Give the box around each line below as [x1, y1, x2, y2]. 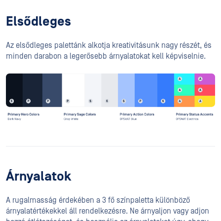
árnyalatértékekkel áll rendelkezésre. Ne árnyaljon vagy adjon [6, 206, 209, 216]
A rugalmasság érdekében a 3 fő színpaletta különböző [6, 195, 190, 205]
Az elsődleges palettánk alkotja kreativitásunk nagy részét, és [6, 40, 212, 50]
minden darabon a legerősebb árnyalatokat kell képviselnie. [6, 51, 206, 61]
